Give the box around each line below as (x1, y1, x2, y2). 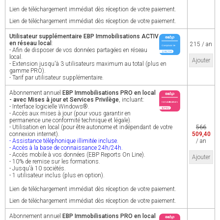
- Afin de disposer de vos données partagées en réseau (9, 47, 147, 54)
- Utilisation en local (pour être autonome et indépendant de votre (9, 124, 172, 131)
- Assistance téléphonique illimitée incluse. (9, 137, 118, 144)
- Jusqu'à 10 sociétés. (9, 165, 66, 172)
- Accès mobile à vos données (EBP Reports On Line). (9, 151, 145, 158)
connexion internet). (9, 131, 59, 137)
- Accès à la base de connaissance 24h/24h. (9, 144, 123, 151)
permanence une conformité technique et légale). (9, 117, 132, 124)
